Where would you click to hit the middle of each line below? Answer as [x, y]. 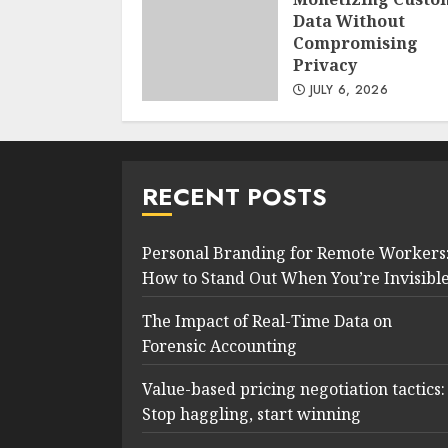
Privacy [325, 64]
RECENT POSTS [234, 196]
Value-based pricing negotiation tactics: [293, 388]
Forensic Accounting [219, 345]
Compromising [355, 42]
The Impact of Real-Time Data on [267, 320]
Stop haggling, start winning [251, 413]
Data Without [349, 20]
